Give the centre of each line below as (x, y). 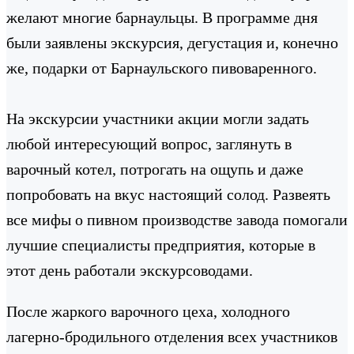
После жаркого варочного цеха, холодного (148, 311)
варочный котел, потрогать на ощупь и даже (155, 169)
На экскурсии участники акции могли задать (158, 118)
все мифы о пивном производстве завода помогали (177, 219)
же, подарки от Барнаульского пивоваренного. (162, 68)
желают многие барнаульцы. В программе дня (162, 17)
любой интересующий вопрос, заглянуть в (149, 143)
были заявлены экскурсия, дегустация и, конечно (172, 42)
